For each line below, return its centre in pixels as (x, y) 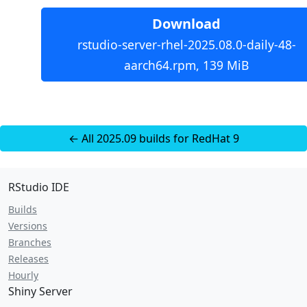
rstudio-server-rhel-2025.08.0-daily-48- (186, 45)
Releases (28, 259)
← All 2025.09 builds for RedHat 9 (153, 138)
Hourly (23, 275)
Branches (30, 242)
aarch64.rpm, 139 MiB (186, 65)
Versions (28, 226)
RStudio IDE (39, 187)
